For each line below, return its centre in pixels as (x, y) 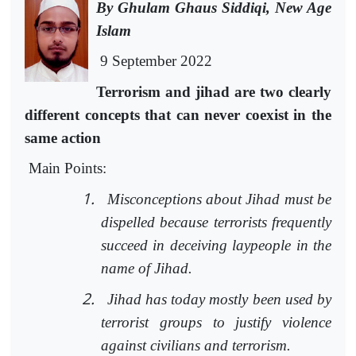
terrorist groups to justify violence (216, 322)
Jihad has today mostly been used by (219, 299)
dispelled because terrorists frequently (216, 222)
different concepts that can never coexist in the (178, 114)
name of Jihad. (147, 268)
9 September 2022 (154, 61)
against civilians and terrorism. (196, 345)
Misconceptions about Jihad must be (219, 199)
